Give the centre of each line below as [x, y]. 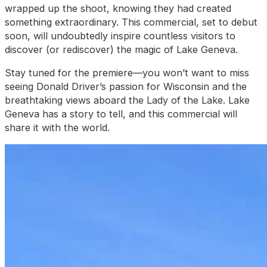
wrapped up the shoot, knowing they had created [118, 8]
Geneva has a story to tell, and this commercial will [121, 114]
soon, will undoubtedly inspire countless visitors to [120, 35]
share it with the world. [57, 127]
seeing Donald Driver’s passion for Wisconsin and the [126, 86]
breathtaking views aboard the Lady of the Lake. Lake [127, 100]
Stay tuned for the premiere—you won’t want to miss [127, 72]
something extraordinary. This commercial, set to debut [131, 22]
